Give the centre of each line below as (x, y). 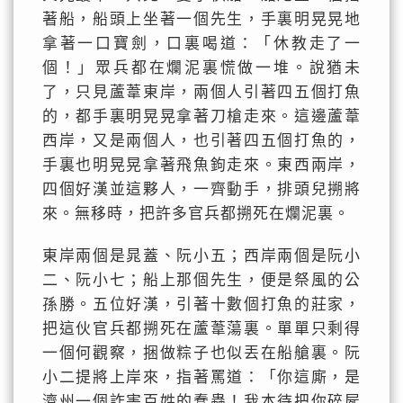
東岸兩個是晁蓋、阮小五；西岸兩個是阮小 (201, 256)
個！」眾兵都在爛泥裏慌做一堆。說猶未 (201, 68)
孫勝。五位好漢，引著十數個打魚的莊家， (201, 304)
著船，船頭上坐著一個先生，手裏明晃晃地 (201, 19)
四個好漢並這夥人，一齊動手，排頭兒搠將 (201, 189)
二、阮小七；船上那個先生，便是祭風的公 (201, 280)
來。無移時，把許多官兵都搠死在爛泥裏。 (196, 214)
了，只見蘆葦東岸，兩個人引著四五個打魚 (201, 92)
